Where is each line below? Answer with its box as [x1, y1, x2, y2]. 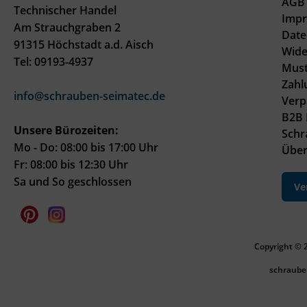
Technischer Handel [14, 3, 116, 18]
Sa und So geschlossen [14, 174, 132, 189]
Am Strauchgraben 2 [14, 20, 121, 35]
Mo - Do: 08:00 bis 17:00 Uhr [14, 140, 158, 155]
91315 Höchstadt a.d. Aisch [14, 37, 153, 52]
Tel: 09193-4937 [14, 54, 93, 69]
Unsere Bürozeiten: [14, 123, 119, 138]
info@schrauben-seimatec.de [14, 88, 165, 103]
